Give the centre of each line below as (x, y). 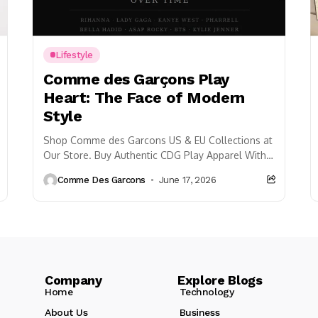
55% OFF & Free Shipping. (103, 170)
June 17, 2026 (187, 180)
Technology (207, 291)
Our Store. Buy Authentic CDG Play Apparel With (154, 155)
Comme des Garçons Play (136, 79)
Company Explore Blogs (154, 280)
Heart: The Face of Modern (144, 97)
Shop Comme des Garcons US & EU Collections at (158, 140)
